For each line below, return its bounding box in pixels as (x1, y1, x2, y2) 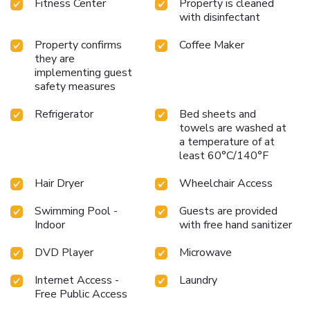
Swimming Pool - (35, 203, 118, 219)
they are (35, 51, 75, 67)
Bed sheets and (179, 107, 256, 122)
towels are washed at (179, 120, 286, 136)
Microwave (179, 245, 232, 261)
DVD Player (35, 245, 93, 261)
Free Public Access (35, 286, 127, 302)
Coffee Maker (179, 37, 244, 53)
